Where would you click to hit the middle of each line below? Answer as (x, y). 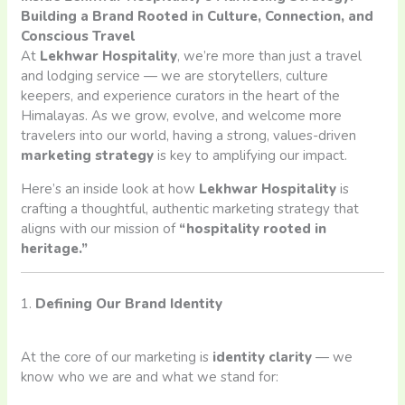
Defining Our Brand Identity (129, 303)
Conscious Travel (78, 37)
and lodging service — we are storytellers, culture (175, 76)
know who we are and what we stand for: (150, 377)
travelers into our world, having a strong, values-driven (189, 136)
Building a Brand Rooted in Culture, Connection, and (198, 17)
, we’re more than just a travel (270, 57)
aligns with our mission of (100, 229)
